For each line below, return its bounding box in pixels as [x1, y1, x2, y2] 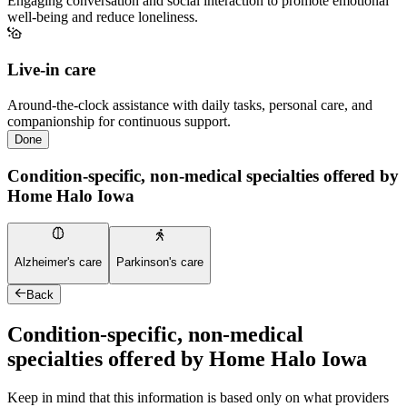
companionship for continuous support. [7, 114, 231, 130]
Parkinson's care [116, 255, 203, 270]
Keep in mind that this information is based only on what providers [7, 389, 389, 405]
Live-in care [7, 60, 95, 80]
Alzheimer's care [15, 255, 102, 270]
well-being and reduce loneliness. [7, 8, 198, 25]
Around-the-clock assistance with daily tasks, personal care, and [7, 97, 372, 114]
